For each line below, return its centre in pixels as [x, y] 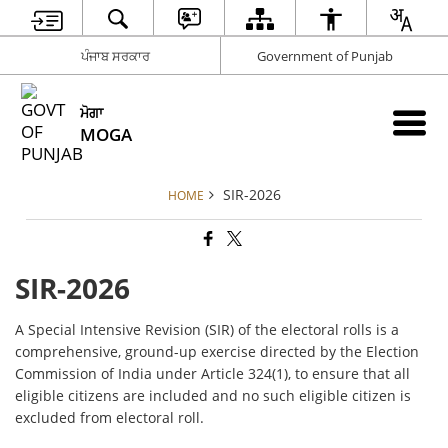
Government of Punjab [324, 55]
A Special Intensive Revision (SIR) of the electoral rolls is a [207, 330]
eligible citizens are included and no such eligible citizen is [213, 396]
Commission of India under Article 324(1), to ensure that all [213, 374]
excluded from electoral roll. [110, 418]
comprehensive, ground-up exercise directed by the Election [217, 352]
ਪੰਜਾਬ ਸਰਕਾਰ [115, 55]
